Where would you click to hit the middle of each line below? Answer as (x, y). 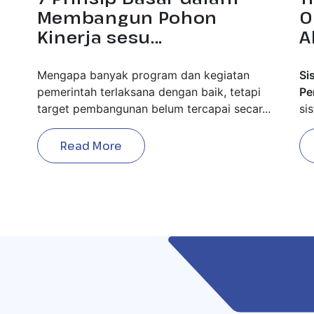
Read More (91, 145)
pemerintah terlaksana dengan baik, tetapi (149, 91)
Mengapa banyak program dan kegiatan (143, 75)
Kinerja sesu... (100, 36)
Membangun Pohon (127, 17)
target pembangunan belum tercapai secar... (153, 108)
